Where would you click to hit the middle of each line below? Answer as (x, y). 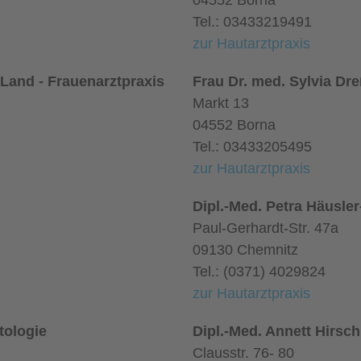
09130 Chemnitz (245, 250)
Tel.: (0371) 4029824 (259, 272)
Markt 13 (221, 103)
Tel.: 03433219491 (252, 22)
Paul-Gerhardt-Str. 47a (266, 228)
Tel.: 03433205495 (252, 147)
